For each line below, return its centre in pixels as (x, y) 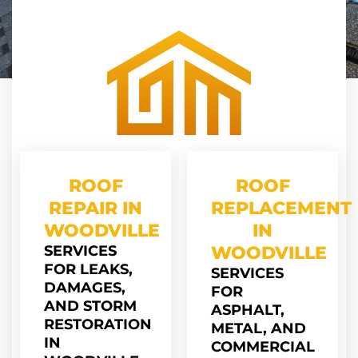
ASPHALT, (248, 310)
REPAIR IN (95, 208)
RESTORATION (98, 324)
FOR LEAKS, (88, 269)
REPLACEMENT (281, 208)
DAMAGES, (85, 288)
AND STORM (90, 306)
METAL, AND (259, 328)
